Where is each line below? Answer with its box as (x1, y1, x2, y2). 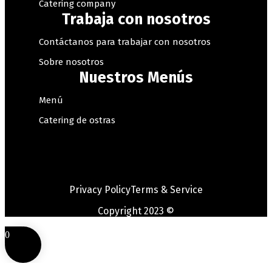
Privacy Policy (69, 184, 131, 196)
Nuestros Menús (79, 69, 193, 87)
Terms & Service (131, 184, 203, 196)
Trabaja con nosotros (61, 10, 211, 29)
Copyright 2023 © (98, 205, 174, 217)
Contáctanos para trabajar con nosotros (39, 36, 211, 48)
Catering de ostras (39, 115, 115, 126)
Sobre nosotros (39, 56, 104, 68)
